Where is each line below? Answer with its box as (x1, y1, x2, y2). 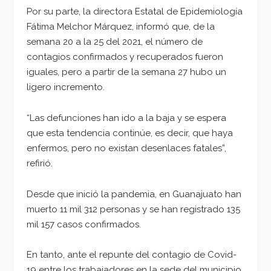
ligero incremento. (27, 82, 105, 93)
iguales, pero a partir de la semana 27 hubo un (27, 67, 226, 78)
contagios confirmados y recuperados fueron (27, 51, 223, 63)
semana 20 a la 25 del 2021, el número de (27, 36, 203, 48)
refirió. (27, 158, 53, 169)
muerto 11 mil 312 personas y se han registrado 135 (27, 203, 240, 215)
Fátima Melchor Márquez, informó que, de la (27, 21, 215, 33)
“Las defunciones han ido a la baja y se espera (27, 113, 226, 124)
